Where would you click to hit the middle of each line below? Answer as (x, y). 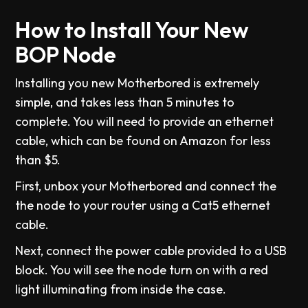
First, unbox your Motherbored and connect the (146, 186)
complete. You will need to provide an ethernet (145, 122)
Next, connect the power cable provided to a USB (151, 251)
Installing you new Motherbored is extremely (137, 83)
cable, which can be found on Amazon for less (143, 141)
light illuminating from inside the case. (121, 289)
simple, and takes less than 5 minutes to (125, 102)
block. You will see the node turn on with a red (142, 270)
